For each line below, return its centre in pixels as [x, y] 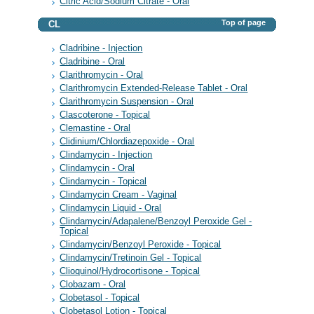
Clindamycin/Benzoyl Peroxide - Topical [141, 245]
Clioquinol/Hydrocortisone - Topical [130, 272]
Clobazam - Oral [93, 285]
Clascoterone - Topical [105, 115]
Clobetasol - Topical [100, 298]
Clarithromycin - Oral [102, 75]
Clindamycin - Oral [97, 169]
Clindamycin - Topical [103, 182]
